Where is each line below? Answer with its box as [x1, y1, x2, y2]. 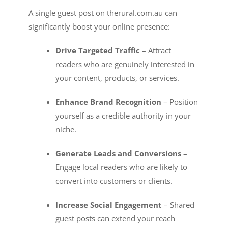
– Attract [140, 45, 172, 56]
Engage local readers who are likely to [55, 162, 188, 173]
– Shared [162, 199, 195, 210]
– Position [161, 97, 198, 107]
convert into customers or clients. [55, 176, 173, 186]
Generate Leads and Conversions [55, 148, 182, 159]
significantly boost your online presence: [28, 21, 170, 32]
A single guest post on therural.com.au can [28, 8, 177, 18]
